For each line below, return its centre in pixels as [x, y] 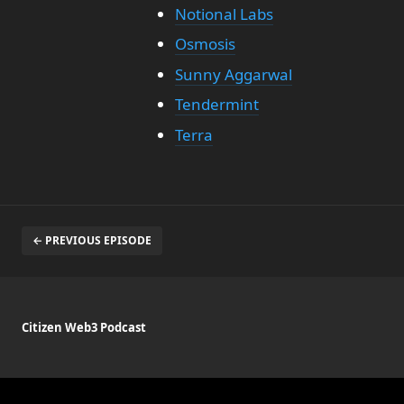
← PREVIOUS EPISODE [92, 240]
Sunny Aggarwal [233, 74]
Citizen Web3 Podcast [84, 327]
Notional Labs [224, 14]
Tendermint [216, 104]
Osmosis [205, 44]
